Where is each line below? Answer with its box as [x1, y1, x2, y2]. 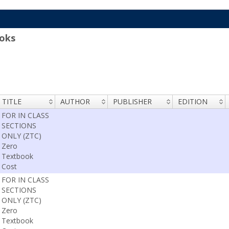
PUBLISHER [112, 97, 152, 106]
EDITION [177, 97, 208, 106]
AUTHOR [60, 97, 90, 106]
